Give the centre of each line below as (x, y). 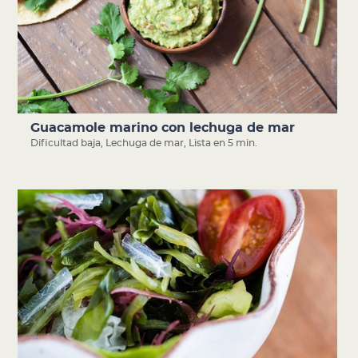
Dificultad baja (66, 143)
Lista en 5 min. (223, 143)
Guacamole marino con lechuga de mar (163, 127)
